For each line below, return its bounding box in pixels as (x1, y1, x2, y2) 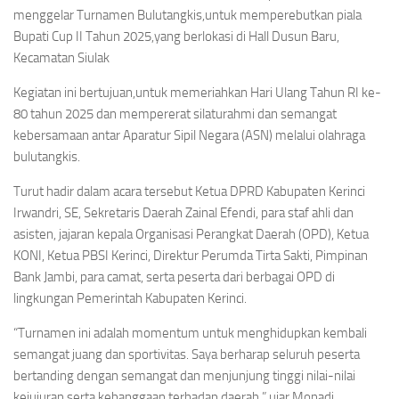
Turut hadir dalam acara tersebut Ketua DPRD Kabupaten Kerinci (13, 183, 365, 200)
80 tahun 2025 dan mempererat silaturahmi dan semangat (13, 106, 337, 123)
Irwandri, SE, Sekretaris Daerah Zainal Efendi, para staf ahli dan (13, 205, 354, 222)
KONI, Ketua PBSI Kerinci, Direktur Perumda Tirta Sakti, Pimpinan (13, 248, 368, 265)
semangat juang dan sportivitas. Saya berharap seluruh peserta (13, 346, 360, 363)
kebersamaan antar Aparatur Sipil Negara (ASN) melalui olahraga (13, 127, 365, 144)
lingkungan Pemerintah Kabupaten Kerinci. (13, 290, 247, 307)
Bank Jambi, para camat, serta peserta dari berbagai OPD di (13, 269, 335, 286)
